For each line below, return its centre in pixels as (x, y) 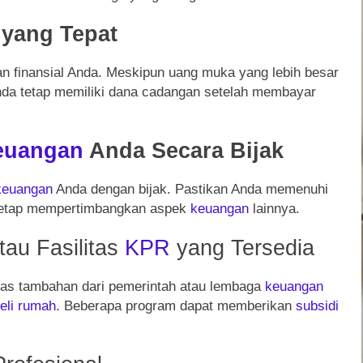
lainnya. (274, 208)
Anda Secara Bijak (184, 150)
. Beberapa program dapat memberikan (176, 305)
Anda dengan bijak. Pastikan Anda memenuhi (190, 189)
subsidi (317, 305)
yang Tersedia (242, 247)
